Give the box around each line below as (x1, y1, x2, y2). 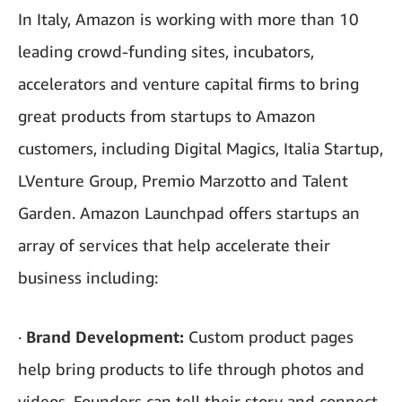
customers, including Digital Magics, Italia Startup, (18, 138, 383, 158)
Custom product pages (184, 327, 354, 346)
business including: (18, 267, 158, 287)
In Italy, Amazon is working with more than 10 (18, 9, 359, 29)
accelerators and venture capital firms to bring (18, 74, 359, 93)
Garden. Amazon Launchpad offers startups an (18, 203, 360, 223)
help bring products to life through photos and (18, 359, 364, 379)
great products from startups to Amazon (18, 106, 316, 126)
